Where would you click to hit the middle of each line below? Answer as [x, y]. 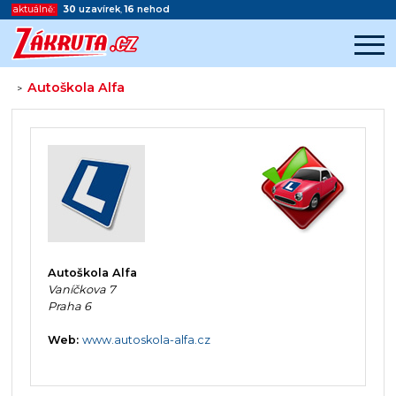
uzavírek [99, 10]
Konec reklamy [145, 125]
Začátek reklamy [145, 114]
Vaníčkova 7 [81, 289]
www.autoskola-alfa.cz [146, 339]
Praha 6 [69, 306]
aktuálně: [34, 10]
